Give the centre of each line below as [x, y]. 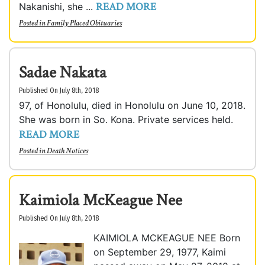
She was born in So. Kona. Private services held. [126, 119]
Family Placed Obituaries [84, 23]
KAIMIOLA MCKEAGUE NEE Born [167, 238]
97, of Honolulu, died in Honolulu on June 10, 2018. [132, 105]
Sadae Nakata [63, 72]
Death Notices [67, 151]
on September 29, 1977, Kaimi [160, 252]
